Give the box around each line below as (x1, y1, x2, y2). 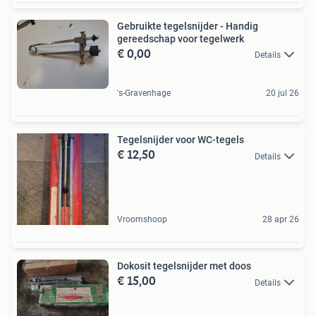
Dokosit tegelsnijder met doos (117, 260, 251, 272)
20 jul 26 (266, 88, 299, 99)
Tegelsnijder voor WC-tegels (117, 134, 244, 146)
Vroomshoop (117, 214, 167, 225)
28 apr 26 (262, 214, 299, 225)
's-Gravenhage (117, 88, 171, 99)
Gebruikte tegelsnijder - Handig (117, 20, 258, 32)
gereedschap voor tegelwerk (117, 33, 244, 44)
